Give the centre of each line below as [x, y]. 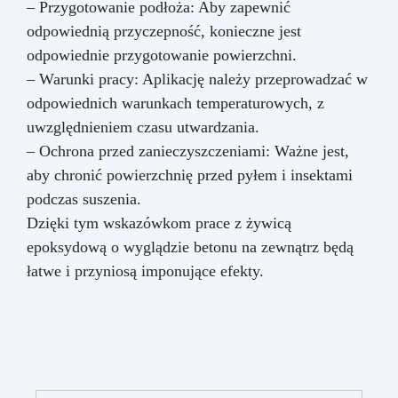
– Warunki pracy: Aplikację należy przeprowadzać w [197, 80]
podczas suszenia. [84, 199]
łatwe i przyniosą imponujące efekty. [145, 271]
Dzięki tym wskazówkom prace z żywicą [159, 223]
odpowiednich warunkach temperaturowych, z [175, 103]
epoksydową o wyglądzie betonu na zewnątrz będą [190, 247]
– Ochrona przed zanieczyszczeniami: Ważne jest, [188, 151]
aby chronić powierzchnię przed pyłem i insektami [190, 175]
